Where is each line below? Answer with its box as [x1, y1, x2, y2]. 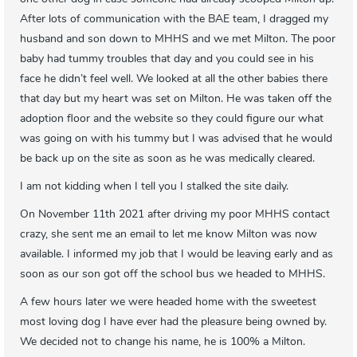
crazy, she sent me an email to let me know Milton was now [20, 229, 317, 241]
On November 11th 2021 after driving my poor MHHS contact [20, 209, 330, 222]
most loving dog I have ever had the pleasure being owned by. [20, 316, 327, 329]
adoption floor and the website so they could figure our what [20, 113, 324, 126]
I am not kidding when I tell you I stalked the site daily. [20, 181, 292, 194]
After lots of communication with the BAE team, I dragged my [20, 14, 328, 26]
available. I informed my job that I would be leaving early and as [20, 249, 333, 261]
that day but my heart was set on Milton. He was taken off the [20, 93, 331, 106]
